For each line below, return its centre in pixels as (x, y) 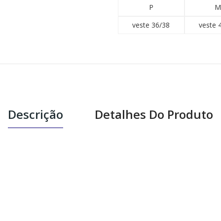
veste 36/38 (151, 25)
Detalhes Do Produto (154, 114)
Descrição (36, 114)
